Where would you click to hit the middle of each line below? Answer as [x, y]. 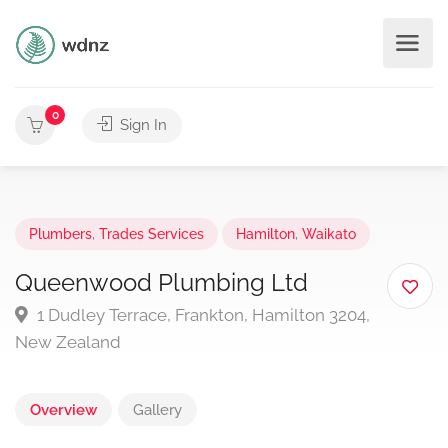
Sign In [141, 125]
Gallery [157, 410]
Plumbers [60, 234]
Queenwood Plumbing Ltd [161, 282]
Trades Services [151, 234]
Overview [63, 410]
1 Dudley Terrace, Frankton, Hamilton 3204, [201, 315]
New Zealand [68, 342]
